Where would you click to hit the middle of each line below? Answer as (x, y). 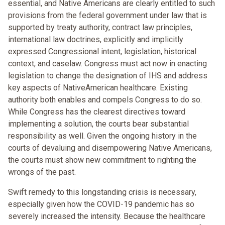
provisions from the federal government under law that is (107, 16)
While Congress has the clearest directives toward (97, 112)
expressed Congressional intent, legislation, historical (102, 52)
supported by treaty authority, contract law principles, (100, 28)
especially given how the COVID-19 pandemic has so (101, 204)
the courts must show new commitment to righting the (102, 160)
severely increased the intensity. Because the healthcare (107, 216)
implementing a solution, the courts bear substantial (98, 124)
